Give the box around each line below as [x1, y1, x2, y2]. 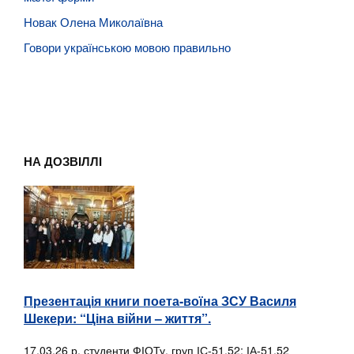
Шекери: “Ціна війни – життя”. [24, 309, 211, 328]
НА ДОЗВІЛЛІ [24, 153, 102, 171]
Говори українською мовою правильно [24, 39, 231, 56]
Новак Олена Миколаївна [24, 13, 163, 31]
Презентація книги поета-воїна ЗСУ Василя [24, 292, 296, 311]
